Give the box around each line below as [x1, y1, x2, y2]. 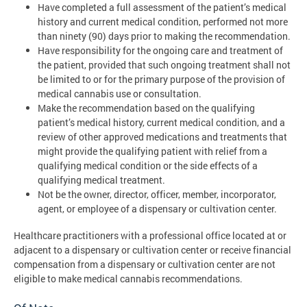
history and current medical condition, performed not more [38, 15, 288, 29]
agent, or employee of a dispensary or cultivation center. [38, 202, 277, 216]
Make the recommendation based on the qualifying [38, 101, 255, 115]
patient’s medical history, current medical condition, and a [38, 116, 285, 130]
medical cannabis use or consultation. [38, 87, 201, 101]
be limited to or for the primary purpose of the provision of [38, 73, 285, 86]
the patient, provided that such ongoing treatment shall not [38, 58, 291, 72]
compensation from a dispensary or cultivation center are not [14, 257, 275, 271]
